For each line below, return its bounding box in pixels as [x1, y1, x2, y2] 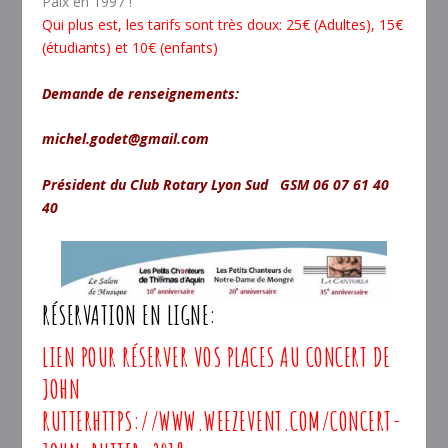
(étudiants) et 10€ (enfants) [42, 38, 219, 58]
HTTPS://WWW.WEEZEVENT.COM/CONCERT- [92, 404, 403, 437]
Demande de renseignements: [42, 83, 240, 103]
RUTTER [42, 404, 93, 437]
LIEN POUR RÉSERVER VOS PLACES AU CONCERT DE [42, 340, 391, 373]
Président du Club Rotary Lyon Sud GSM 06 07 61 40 [42, 174, 390, 194]
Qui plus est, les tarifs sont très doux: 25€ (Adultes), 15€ [42, 15, 404, 35]
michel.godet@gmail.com [42, 129, 210, 149]
